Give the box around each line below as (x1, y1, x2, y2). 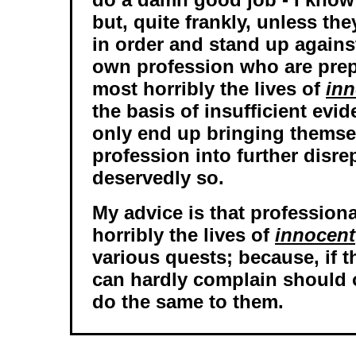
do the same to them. (92, 291, 284, 312)
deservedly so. (92, 167, 224, 188)
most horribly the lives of (92, 78, 326, 99)
